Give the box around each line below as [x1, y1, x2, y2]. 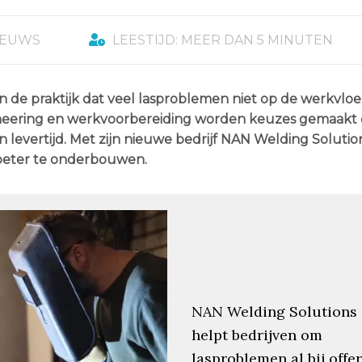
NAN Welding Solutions [191, 301, 357, 321]
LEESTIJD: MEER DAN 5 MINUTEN [108, 32, 333, 48]
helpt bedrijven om [191, 325, 322, 344]
